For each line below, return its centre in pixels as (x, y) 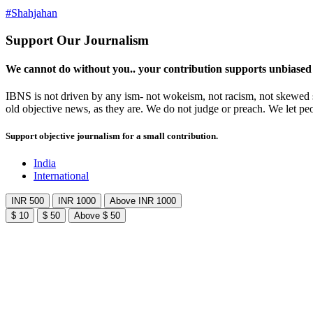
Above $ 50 (97, 216)
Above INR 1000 (143, 201)
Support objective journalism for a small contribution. (112, 136)
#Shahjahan (31, 13)
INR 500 (28, 201)
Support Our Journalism (77, 40)
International (61, 176)
